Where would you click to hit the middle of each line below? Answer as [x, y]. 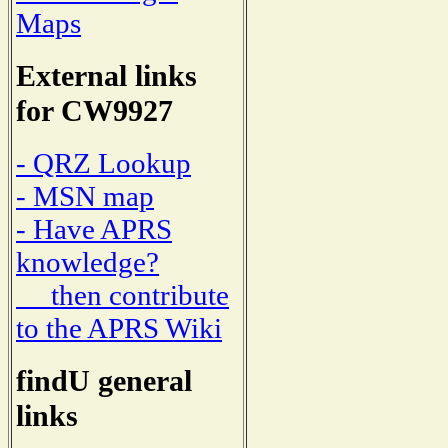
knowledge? [87, 262]
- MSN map [85, 196]
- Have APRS [94, 229]
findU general [104, 381]
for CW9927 [94, 110]
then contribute [122, 295]
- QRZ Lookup [103, 163]
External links [106, 75]
